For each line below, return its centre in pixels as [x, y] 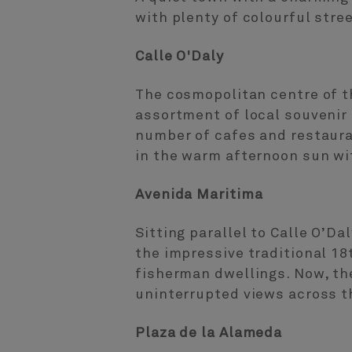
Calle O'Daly [180, 57]
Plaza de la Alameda [209, 334]
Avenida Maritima [199, 195]
